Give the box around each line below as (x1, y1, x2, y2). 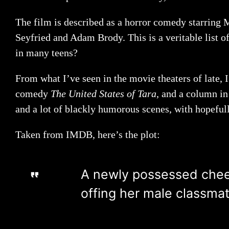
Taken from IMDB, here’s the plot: (15, 129, 160, 140)
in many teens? (15, 47, 78, 58)
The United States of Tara (51, 88, 156, 99)
